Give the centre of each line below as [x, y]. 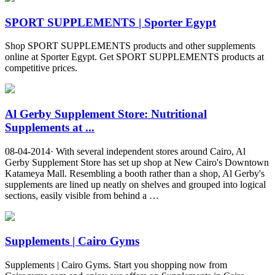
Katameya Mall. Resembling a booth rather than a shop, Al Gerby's [135, 173]
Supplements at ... [50, 128]
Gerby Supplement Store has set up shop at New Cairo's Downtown [137, 162]
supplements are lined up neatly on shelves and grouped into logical [135, 184]
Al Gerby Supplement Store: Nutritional [106, 114]
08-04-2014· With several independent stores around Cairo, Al [125, 151]
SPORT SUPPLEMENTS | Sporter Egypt [110, 22]
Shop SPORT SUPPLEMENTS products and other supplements [130, 46]
